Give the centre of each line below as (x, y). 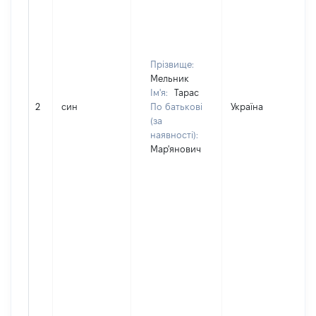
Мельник (170, 78)
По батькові (176, 107)
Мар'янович (176, 149)
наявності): (174, 135)
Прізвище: (172, 64)
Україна (247, 107)
